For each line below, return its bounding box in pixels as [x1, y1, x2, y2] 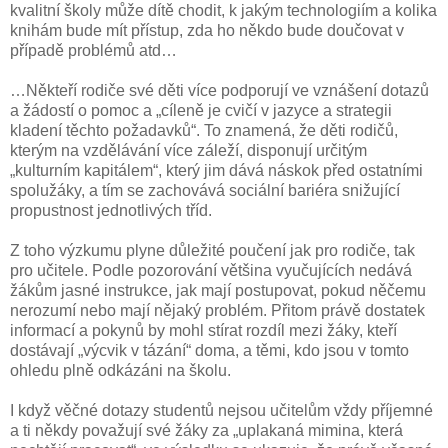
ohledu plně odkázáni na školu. [10, 362, 231, 380]
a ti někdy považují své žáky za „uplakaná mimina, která [10, 422, 403, 440]
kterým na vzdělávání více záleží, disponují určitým [10, 142, 367, 160]
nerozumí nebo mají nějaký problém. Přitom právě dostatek [10, 302, 425, 320]
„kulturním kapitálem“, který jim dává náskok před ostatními [10, 162, 423, 180]
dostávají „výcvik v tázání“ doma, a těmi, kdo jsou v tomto [10, 342, 409, 360]
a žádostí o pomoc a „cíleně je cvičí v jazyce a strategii [10, 102, 392, 120]
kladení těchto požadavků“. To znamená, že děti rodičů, [10, 122, 398, 140]
